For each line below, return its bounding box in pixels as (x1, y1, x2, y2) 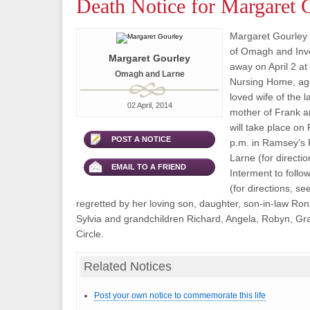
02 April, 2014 (127, 101, 172, 109)
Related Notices (84, 259, 172, 273)
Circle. (76, 228, 104, 239)
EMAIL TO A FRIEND (111, 163, 186, 171)
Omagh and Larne (114, 69, 185, 79)
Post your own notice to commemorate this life (94, 291, 266, 300)
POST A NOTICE (111, 135, 171, 143)
